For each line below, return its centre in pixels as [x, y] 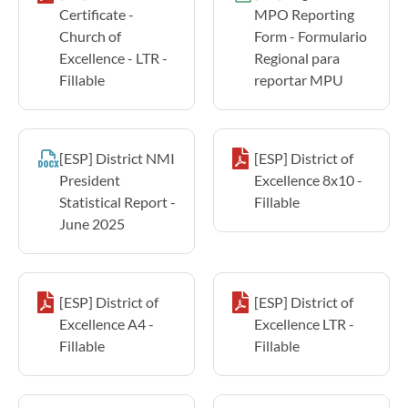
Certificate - [97, 14]
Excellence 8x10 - [308, 179]
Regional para [297, 57]
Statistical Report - [117, 201]
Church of [90, 36]
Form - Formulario [311, 36]
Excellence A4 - [107, 323]
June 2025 [92, 223]
